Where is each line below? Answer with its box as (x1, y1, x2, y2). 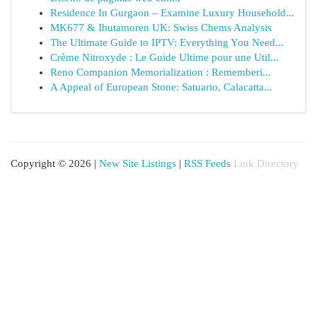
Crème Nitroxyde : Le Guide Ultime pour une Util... (50, 52, 279, 63)
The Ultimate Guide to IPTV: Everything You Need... (50, 37, 284, 48)
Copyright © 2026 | (11, 158, 99, 169)
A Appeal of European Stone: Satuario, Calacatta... (50, 81, 272, 93)
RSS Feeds (184, 158, 231, 169)
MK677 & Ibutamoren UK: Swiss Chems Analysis (50, 22, 272, 33)
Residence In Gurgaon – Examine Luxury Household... (50, 7, 294, 18)
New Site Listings (99, 158, 176, 169)
